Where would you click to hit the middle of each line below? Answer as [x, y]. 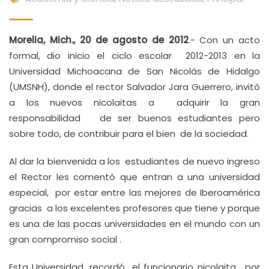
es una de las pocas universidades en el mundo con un [134, 224]
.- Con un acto [224, 40]
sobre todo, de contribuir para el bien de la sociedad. [129, 134]
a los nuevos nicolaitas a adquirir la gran [134, 102]
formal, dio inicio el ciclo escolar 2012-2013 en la [134, 56]
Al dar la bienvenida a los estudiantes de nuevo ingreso [134, 161]
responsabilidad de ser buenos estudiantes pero [134, 118]
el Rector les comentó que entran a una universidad [134, 177]
